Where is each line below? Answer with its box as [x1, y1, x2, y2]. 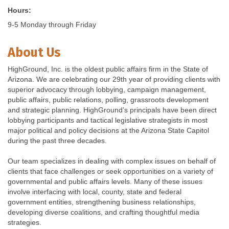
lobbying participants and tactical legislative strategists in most [8, 116, 208, 125]
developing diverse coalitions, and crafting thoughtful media [8, 208, 199, 217]
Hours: [8, 6, 31, 15]
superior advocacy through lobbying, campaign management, [8, 85, 206, 94]
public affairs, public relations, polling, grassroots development [8, 96, 209, 104]
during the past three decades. [8, 136, 107, 145]
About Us [8, 45, 61, 61]
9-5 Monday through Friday [8, 20, 96, 29]
